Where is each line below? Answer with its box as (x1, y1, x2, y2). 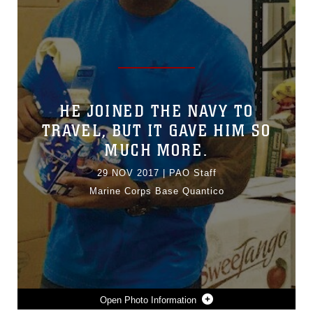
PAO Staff (168, 168, 217, 179)
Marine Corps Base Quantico (89, 186, 224, 197)
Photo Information (124, 295, 196, 305)
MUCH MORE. (105, 140, 208, 161)
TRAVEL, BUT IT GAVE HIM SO (42, 121, 271, 142)
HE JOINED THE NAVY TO (59, 101, 254, 122)
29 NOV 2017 (96, 168, 159, 179)
